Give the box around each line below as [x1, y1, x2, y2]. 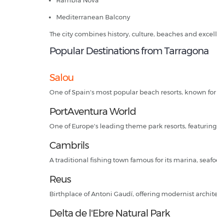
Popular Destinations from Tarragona [49, 45, 209, 57]
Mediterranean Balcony [56, 13, 130, 21]
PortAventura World [49, 106, 136, 118]
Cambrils [49, 139, 89, 152]
